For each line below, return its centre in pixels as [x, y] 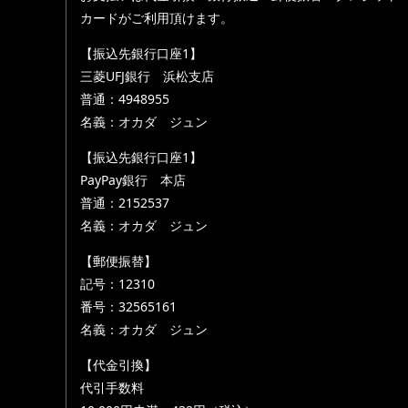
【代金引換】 [118, 365]
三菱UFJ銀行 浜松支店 [147, 76]
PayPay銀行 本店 [133, 180]
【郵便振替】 [118, 261]
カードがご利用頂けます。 [157, 18]
